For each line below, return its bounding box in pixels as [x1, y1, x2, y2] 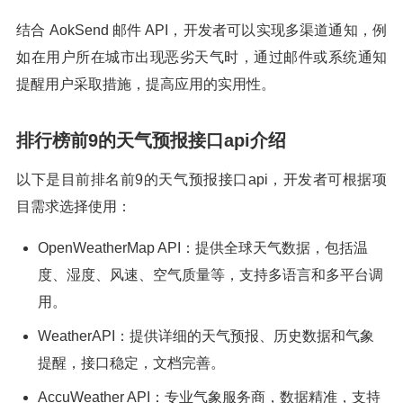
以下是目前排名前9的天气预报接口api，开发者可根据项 [16, 172, 387, 187]
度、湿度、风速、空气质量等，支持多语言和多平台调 [38, 267, 383, 282]
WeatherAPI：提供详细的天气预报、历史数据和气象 [38, 328, 374, 344]
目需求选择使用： [16, 199, 131, 214]
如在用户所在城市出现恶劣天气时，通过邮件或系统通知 [16, 49, 387, 65]
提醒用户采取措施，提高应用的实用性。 [16, 76, 275, 92]
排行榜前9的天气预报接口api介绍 [16, 130, 286, 150]
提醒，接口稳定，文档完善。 [38, 355, 225, 371]
